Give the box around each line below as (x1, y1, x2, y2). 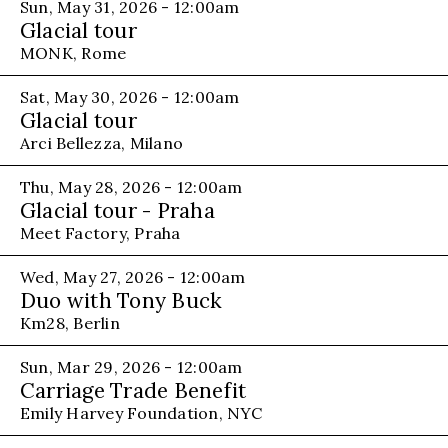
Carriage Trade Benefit (20, 376, 247, 404)
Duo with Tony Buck (20, 286, 223, 314)
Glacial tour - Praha (20, 196, 215, 224)
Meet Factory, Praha (20, 222, 181, 243)
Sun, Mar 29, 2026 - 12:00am (20, 356, 243, 377)
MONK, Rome (20, 42, 127, 63)
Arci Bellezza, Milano (20, 132, 184, 153)
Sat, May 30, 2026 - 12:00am (20, 86, 240, 107)
